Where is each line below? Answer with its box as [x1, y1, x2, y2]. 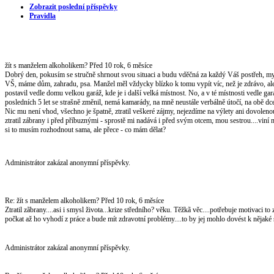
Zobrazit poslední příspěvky [29, 2, 117, 11]
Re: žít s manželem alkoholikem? [5, 196, 101, 205]
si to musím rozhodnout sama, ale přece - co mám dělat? [5, 125, 166, 134]
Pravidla [29, 11, 56, 20]
